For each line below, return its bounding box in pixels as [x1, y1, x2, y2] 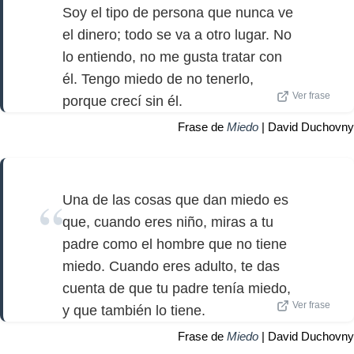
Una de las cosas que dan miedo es [62, 192, 288, 209]
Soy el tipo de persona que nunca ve [62, 4, 293, 21]
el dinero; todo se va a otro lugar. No [62, 26, 292, 43]
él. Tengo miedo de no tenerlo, [62, 70, 254, 87]
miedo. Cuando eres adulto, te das [62, 258, 280, 275]
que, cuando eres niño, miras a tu [62, 214, 273, 231]
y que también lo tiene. [62, 303, 205, 319]
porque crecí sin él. [62, 92, 183, 109]
